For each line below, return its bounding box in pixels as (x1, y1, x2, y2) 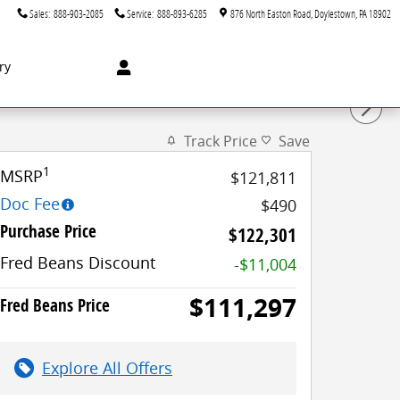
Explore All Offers (42, 356, 172, 379)
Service (127, 6, 152, 21)
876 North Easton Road (230, 6, 311, 21)
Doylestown (314, 6, 355, 21)
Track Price (184, 130, 257, 151)
